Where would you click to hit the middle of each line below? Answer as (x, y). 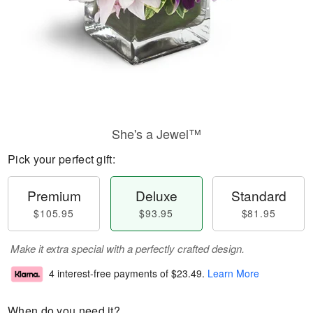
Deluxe (156, 195)
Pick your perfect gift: (61, 159)
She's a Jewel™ (156, 133)
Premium (54, 195)
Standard (259, 195)
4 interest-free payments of (110, 274)
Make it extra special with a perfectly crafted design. (128, 248)
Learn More (233, 274)
